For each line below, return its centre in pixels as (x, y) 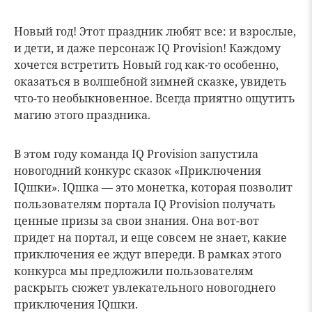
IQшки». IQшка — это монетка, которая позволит (153, 187)
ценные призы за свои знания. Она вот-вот (136, 220)
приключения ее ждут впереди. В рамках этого (148, 254)
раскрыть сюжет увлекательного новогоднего (145, 287)
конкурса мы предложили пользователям (134, 271)
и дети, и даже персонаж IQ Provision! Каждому (147, 48)
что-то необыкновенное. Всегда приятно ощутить (155, 98)
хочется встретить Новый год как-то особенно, (146, 64)
